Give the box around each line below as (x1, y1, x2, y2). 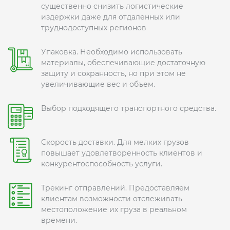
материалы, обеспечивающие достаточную (41, 58, 205, 68)
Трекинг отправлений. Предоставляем (41, 183, 189, 193)
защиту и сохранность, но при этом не (41, 69, 186, 79)
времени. (41, 216, 77, 225)
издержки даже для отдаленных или (41, 12, 180, 22)
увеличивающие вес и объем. (41, 80, 155, 89)
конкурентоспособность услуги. (41, 159, 162, 169)
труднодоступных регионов (41, 23, 146, 33)
